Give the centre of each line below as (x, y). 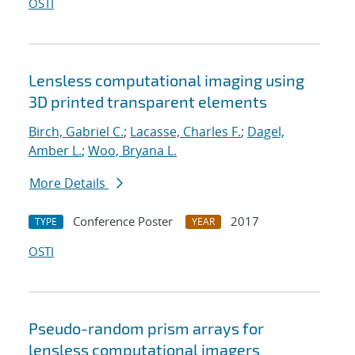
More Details (69, 183)
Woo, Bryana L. (132, 151)
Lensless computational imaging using (166, 80)
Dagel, (266, 132)
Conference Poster (123, 221)
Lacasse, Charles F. (185, 132)
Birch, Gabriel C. (76, 132)
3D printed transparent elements (148, 102)
